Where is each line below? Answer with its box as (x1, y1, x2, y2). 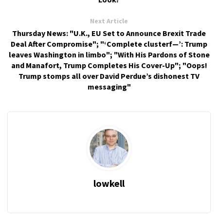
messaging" (87, 82, 131, 92)
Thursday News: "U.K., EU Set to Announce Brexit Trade (12, 28, 206, 38)
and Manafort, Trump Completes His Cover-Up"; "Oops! (11, 60, 207, 71)
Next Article (90, 17, 128, 26)
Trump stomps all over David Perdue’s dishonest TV (18, 71, 200, 81)
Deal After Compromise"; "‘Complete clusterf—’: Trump (11, 39, 207, 49)
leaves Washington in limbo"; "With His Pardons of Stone (8, 50, 210, 60)
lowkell (93, 177, 125, 190)
